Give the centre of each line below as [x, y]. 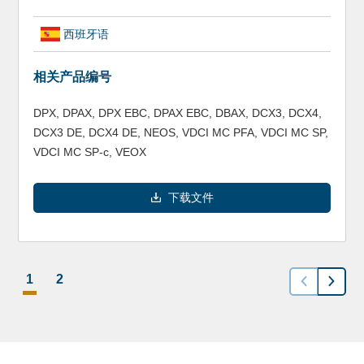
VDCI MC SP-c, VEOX [89, 152]
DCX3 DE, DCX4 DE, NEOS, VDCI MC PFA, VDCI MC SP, [180, 132]
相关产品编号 [72, 77]
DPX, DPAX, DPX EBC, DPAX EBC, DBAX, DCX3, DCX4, [177, 113]
